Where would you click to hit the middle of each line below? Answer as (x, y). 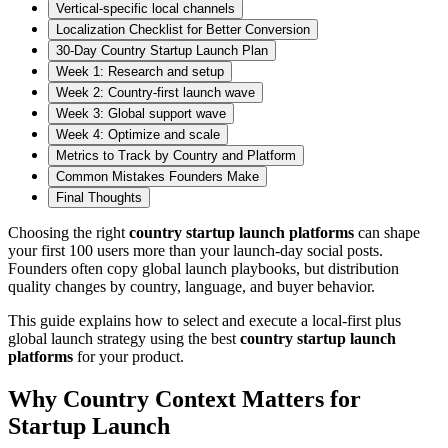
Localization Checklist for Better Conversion (183, 29)
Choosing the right (68, 232)
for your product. (128, 356)
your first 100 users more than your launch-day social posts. (195, 250)
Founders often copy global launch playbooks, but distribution (203, 268)
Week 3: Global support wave (141, 113)
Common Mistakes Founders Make (157, 176)
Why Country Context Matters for (184, 398)
